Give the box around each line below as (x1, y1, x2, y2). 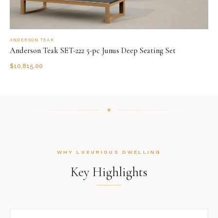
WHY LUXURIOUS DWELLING (56, 149, 162, 155)
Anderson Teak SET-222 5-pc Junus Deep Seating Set (10, 46, 176, 55)
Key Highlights (71, 164, 147, 180)
